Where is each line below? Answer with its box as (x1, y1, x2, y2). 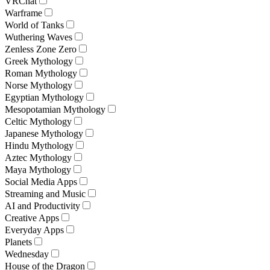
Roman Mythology (5, 67, 77, 78)
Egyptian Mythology (5, 92, 84, 102)
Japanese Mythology (5, 128, 83, 139)
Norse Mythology (5, 80, 72, 90)
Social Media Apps (5, 176, 77, 187)
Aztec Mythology (5, 152, 72, 163)
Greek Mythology (5, 55, 73, 66)
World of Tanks (5, 19, 64, 30)
